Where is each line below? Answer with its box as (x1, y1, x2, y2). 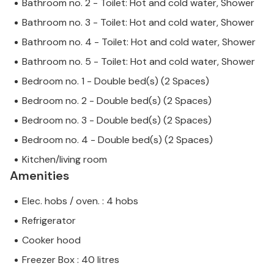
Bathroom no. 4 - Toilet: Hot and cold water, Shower (22, 35, 256, 49)
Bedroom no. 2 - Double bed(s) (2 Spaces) (22, 94, 212, 108)
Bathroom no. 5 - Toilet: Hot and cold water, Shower (22, 55, 255, 68)
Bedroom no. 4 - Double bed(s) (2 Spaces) (22, 133, 213, 147)
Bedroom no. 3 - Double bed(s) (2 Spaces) (22, 114, 212, 127)
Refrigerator (22, 214, 76, 228)
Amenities (10, 168, 69, 184)
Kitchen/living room (22, 153, 107, 166)
